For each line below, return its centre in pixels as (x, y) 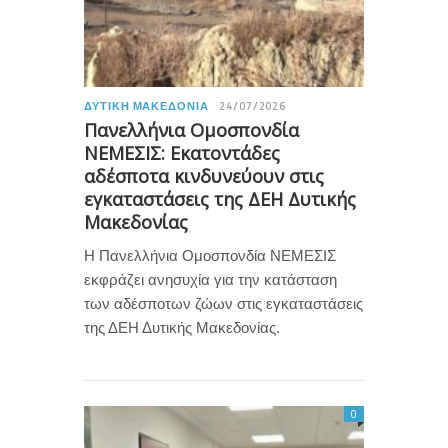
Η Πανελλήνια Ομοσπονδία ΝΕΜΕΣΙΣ (210, 255)
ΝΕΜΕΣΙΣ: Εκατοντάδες (182, 152)
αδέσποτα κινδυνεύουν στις (204, 175)
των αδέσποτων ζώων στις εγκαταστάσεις (223, 303)
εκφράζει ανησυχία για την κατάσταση (210, 279)
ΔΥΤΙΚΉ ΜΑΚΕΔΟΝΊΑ (146, 105)
